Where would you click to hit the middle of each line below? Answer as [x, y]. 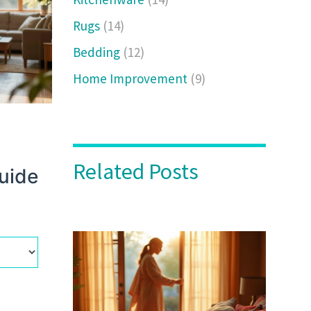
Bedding [98, 52]
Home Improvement [132, 78]
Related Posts [136, 171]
